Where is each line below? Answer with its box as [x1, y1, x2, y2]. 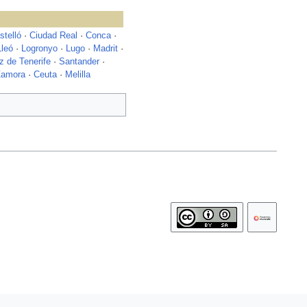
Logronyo [21, 44, 58, 54]
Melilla [64, 70, 90, 80]
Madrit [93, 44, 118, 54]
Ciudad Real [29, 31, 77, 41]
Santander [59, 57, 99, 67]
